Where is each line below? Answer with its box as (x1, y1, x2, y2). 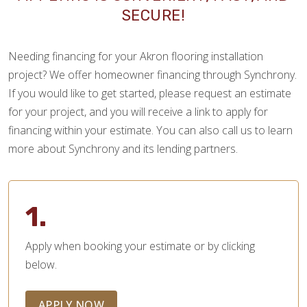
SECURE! (121, 6, 186, 25)
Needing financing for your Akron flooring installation (8, 49, 263, 64)
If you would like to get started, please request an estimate (8, 86, 291, 101)
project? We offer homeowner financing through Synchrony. (8, 67, 297, 83)
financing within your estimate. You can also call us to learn (8, 123, 293, 138)
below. (25, 257, 57, 273)
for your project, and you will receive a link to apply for (8, 104, 268, 120)
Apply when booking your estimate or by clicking (25, 238, 255, 254)
